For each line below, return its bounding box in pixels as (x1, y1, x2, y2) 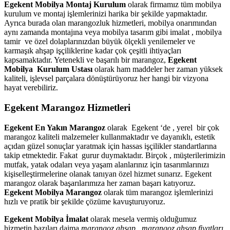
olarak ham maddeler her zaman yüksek (92, 65, 223, 74)
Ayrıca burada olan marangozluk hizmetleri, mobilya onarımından (4, 18, 217, 28)
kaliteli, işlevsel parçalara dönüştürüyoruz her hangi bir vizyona (4, 74, 208, 83)
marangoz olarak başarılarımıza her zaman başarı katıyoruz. (4, 178, 196, 187)
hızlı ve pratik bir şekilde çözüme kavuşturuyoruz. (4, 197, 165, 206)
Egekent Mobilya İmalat (4, 214, 88, 223)
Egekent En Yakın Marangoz (4, 123, 105, 132)
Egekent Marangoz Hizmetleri (4, 102, 130, 113)
